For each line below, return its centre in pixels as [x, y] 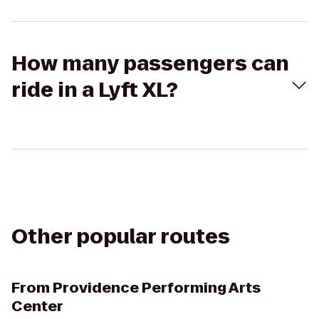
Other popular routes [121, 237]
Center [37, 306]
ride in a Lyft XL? [95, 90]
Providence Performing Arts [157, 288]
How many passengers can [150, 64]
